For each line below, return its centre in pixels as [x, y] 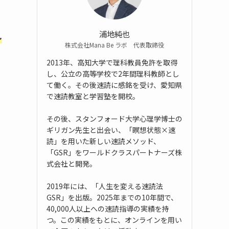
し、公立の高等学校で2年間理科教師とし [113, 74]
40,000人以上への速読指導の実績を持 [108, 209]
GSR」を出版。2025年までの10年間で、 [112, 198]
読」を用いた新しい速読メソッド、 [104, 141]
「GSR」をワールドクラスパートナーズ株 [114, 153]
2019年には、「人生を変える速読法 [105, 186]
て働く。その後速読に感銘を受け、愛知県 [114, 85]
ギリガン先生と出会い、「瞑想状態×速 [111, 130]
